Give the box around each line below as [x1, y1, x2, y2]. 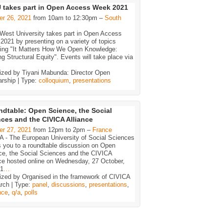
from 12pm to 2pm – [31, 126, 92, 133]
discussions [51, 181, 85, 188]
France [92, 126, 112, 133]
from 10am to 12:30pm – [31, 14, 105, 22]
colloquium [39, 76, 69, 84]
